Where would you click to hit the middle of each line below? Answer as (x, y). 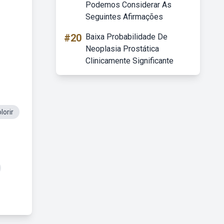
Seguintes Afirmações (124, 17)
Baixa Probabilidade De (126, 37)
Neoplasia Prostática (122, 49)
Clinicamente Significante (129, 61)
